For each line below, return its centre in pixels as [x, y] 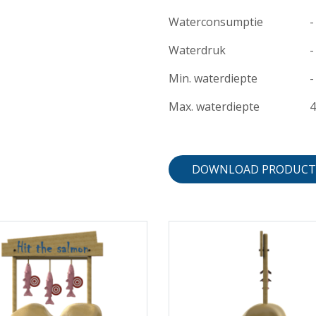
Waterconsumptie [216, 22]
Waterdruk [197, 50]
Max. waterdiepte [214, 106]
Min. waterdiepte [213, 78]
